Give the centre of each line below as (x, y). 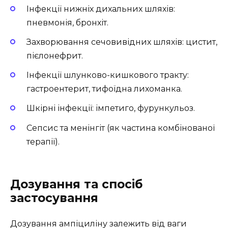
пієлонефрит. (55, 56)
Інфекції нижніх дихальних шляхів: (101, 9)
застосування (54, 198)
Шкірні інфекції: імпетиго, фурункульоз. (111, 108)
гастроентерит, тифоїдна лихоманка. (104, 89)
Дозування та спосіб (76, 184)
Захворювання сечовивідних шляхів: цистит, (122, 42)
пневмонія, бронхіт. (67, 22)
